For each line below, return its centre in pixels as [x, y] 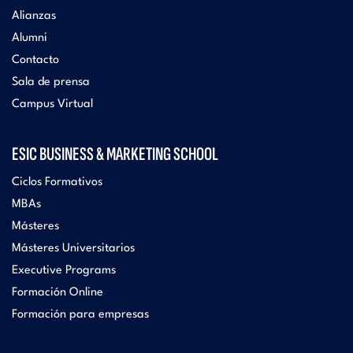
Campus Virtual [52, 104]
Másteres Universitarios [73, 248]
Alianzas [34, 16]
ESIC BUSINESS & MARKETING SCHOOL [115, 154]
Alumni [30, 38]
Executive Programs [64, 270]
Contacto [35, 60]
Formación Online [58, 292]
